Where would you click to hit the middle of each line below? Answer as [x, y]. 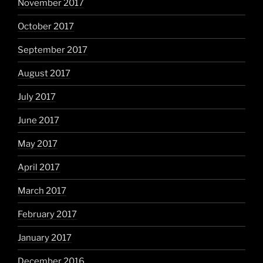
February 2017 [47, 215]
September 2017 [53, 50]
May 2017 [38, 144]
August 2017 [44, 74]
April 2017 [39, 168]
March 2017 [42, 191]
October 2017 [46, 27]
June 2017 [38, 121]
